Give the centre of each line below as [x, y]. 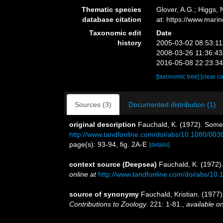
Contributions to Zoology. [109, 204]
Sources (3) [93, 105]
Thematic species [112, 9]
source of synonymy [104, 194]
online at [83, 174]
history [130, 43]
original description [103, 124]
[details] [159, 145]
